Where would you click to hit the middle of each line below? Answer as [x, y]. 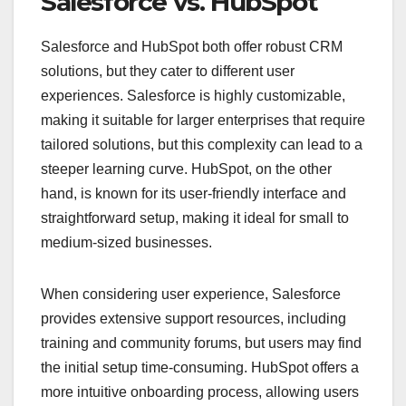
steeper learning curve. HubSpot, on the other [186, 169]
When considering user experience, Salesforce [191, 295]
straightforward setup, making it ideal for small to [195, 218]
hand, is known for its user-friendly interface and [193, 194]
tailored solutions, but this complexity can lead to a [202, 145]
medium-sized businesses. [126, 243]
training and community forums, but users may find [201, 343]
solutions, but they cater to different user [168, 72]
